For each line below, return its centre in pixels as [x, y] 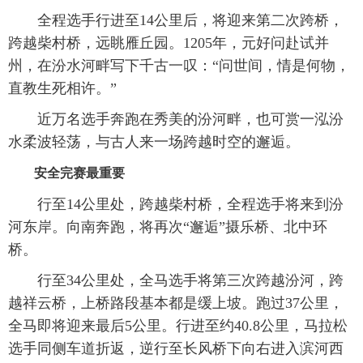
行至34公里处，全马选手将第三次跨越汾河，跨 [176, 280]
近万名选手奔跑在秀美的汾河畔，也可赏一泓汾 [176, 119]
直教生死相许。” [62, 88]
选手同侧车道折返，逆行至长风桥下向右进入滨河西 [176, 348]
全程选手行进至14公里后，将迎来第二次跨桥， [176, 20]
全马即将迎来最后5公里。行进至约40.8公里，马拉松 [178, 325]
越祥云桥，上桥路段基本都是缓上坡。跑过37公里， [176, 303]
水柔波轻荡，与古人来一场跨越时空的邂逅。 [154, 141]
